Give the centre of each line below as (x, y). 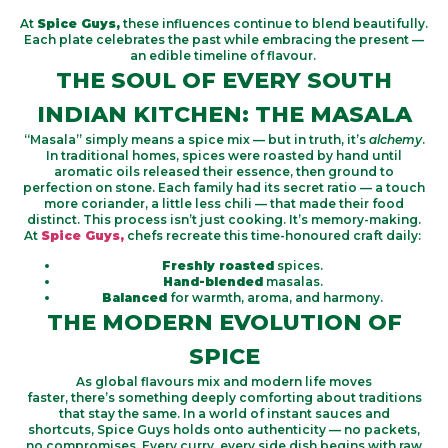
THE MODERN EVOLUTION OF (224, 322)
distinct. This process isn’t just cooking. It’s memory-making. (224, 219)
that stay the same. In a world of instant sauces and (224, 413)
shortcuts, (62, 429)
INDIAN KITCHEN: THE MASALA (224, 114)
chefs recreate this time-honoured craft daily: (272, 235)
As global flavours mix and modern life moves (224, 381)
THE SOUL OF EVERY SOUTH (224, 80)
